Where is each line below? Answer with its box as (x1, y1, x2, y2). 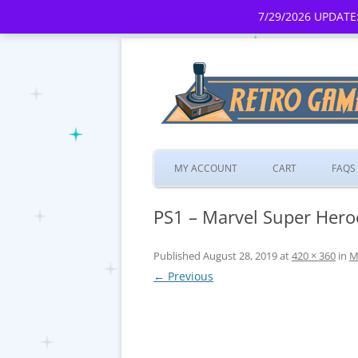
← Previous (153, 268, 213, 284)
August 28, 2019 (203, 249, 277, 263)
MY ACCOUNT (174, 161, 237, 175)
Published (153, 249, 203, 263)
